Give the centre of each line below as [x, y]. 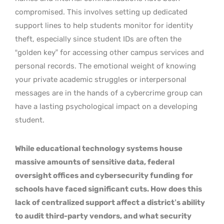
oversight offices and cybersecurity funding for [104, 175]
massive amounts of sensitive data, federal [95, 162]
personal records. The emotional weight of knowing [105, 66]
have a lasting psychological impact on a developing [106, 106]
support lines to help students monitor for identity [104, 25]
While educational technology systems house [99, 148]
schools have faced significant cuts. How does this [108, 189]
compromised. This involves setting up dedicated [101, 12]
